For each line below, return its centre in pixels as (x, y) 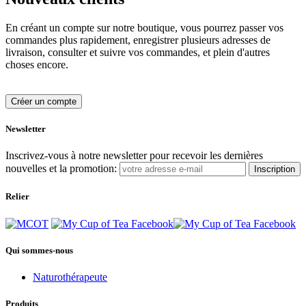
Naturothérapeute (70, 277)
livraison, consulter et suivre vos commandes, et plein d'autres (138, 52)
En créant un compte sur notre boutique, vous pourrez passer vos (144, 27)
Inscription (275, 169)
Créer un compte (44, 101)
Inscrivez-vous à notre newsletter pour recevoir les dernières (134, 156)
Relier (17, 197)
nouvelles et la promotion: (61, 169)
